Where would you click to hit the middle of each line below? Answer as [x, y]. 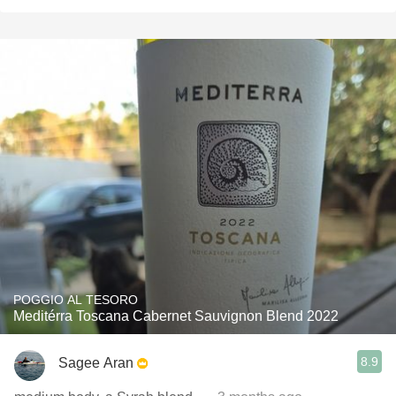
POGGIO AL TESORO [76, 300]
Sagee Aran [96, 362]
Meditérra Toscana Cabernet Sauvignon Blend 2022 [176, 316]
